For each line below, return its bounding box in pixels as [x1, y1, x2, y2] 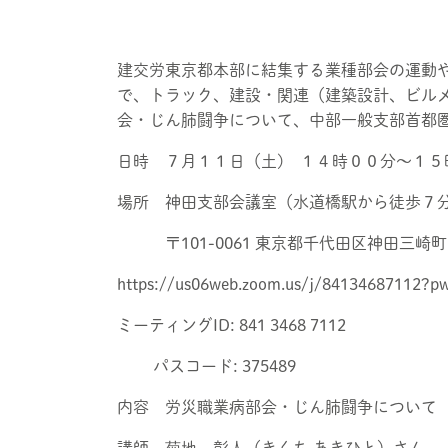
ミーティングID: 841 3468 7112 [117, 317, 346, 333]
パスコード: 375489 [117, 358, 296, 374]
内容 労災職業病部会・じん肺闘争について [117, 399, 437, 415]
